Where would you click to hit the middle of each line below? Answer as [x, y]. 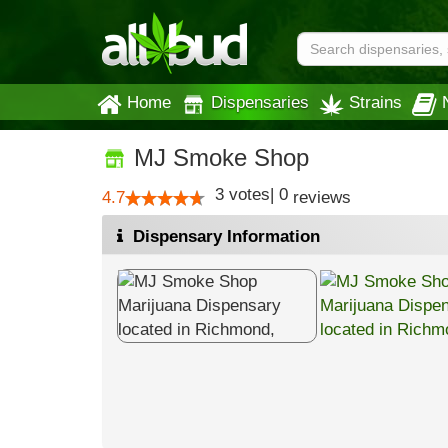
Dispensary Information [224, 236]
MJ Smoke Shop [218, 157]
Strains [375, 102]
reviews [319, 197]
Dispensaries [260, 102]
